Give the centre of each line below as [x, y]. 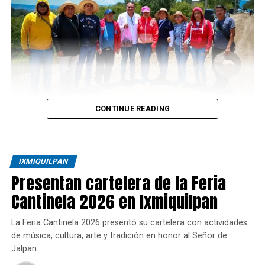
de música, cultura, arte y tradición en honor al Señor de [119, 235]
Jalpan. [25, 248]
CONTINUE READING [132, 108]
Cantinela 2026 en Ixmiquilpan [114, 201]
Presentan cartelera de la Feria [118, 183]
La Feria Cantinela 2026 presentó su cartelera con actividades [129, 222]
